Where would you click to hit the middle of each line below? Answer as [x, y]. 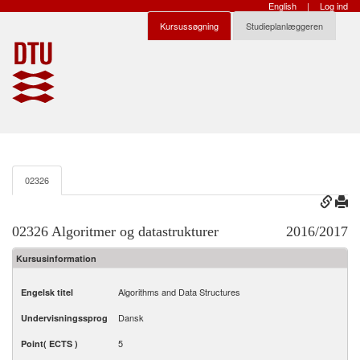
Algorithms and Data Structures [179, 292]
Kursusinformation [56, 258]
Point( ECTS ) [49, 344]
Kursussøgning [189, 26]
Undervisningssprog [64, 318]
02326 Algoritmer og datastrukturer [115, 231]
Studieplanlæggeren [284, 26]
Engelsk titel [47, 292]
